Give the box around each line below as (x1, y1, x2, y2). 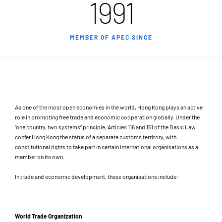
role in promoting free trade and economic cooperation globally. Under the (15, 113, 200, 120)
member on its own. (15, 153, 64, 160)
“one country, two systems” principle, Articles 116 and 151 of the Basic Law (15, 123, 196, 130)
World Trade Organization (15, 213, 82, 220)
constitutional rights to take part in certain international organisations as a (15, 143, 198, 150)
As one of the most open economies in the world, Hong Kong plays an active (15, 104, 203, 111)
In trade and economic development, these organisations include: (15, 173, 178, 180)
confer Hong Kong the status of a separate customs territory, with (15, 133, 176, 140)
